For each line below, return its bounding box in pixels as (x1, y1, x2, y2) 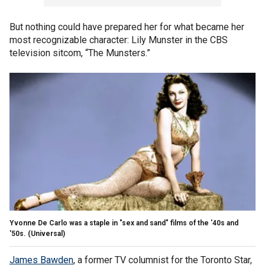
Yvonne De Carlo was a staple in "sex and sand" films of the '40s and (9, 218, 238, 227)
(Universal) (28, 229, 65, 238)
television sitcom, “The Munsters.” (9, 47, 150, 59)
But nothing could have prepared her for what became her (9, 21, 244, 33)
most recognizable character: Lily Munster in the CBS (9, 34, 228, 46)
